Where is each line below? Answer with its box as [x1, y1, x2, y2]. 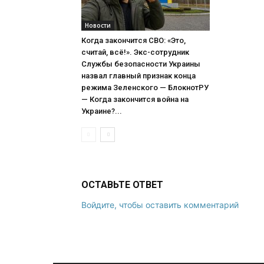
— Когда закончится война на [81, 94, 189, 104]
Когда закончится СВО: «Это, [81, 35, 186, 45]
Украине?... [81, 106, 122, 115]
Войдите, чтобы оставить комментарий [81, 199, 239, 210]
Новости [85, 21, 111, 29]
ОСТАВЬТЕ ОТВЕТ [81, 179, 163, 190]
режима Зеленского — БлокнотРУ [81, 82, 209, 92]
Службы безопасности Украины [81, 59, 200, 68]
